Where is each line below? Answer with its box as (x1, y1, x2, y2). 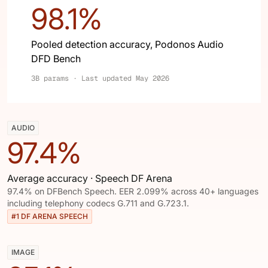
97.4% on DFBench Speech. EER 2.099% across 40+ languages (7, 186, 258, 196)
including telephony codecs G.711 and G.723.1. (7, 198, 189, 208)
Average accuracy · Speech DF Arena (7, 172, 172, 184)
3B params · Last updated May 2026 (31, 74, 169, 83)
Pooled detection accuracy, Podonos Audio (31, 38, 224, 50)
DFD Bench (31, 53, 81, 65)
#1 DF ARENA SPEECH (11, 212, 88, 221)
